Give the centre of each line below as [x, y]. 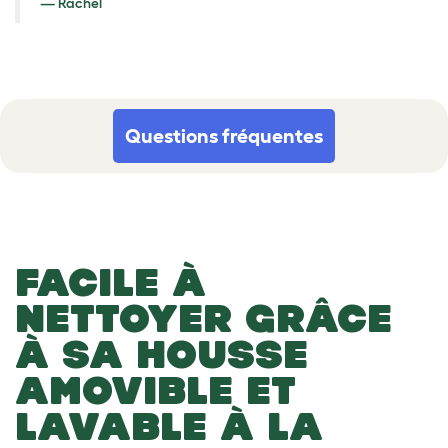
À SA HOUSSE [161, 353]
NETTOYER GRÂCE [203, 317]
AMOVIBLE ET [155, 389]
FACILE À [110, 281]
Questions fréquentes [224, 135]
